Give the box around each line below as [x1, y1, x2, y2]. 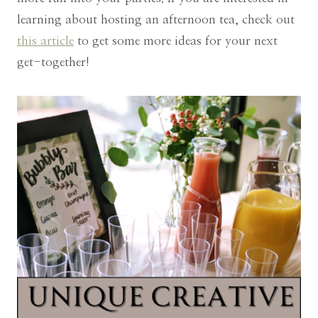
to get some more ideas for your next [74, 34, 278, 47]
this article [17, 34, 74, 47]
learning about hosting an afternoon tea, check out [17, 13, 295, 26]
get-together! [17, 55, 89, 68]
